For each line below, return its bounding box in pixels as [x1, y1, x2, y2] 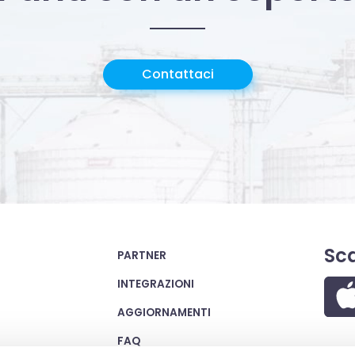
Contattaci [141, 64, 214, 83]
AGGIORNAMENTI [116, 304, 211, 320]
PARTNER [116, 247, 166, 263]
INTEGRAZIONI [116, 276, 194, 292]
